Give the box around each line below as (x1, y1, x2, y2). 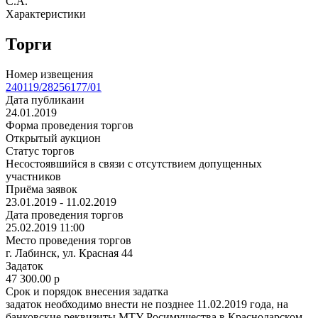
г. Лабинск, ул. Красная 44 (6, 246, 133, 259)
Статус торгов (6, 144, 75, 157)
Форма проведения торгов (6, 119, 133, 131)
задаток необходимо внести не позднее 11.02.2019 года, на (6, 297, 288, 310)
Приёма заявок (6, 182, 77, 195)
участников (6, 170, 61, 182)
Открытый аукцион (6, 131, 101, 144)
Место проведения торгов (6, 234, 131, 246)
